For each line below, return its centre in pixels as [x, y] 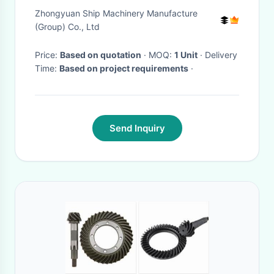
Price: [47, 55]
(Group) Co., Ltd [67, 27]
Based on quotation [101, 55]
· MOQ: [161, 55]
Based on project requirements [124, 68]
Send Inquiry [137, 128]
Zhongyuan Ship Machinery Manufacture [116, 13]
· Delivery [201, 55]
